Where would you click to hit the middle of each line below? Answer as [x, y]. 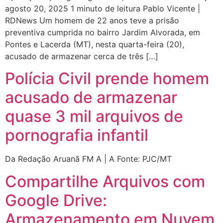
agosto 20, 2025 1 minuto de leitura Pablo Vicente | [103, 8]
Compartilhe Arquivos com [105, 181]
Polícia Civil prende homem [107, 79]
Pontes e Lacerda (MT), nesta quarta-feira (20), [95, 44]
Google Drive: [56, 200]
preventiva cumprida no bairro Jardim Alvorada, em [103, 32]
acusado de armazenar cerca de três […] [82, 56]
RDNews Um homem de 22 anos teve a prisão [92, 20]
